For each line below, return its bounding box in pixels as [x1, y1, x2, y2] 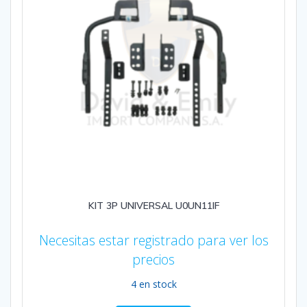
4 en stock [130, 278, 177, 291]
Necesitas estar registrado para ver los [38, 230, 269, 249]
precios [132, 249, 175, 269]
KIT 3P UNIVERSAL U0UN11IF [88, 199, 219, 212]
